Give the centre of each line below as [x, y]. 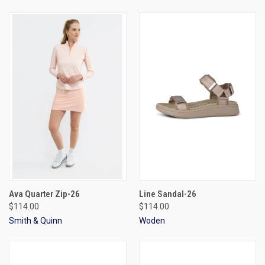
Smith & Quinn [35, 220]
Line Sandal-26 [167, 194]
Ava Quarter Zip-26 [44, 194]
